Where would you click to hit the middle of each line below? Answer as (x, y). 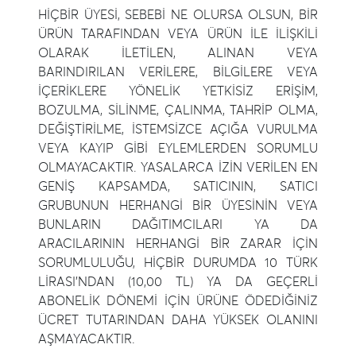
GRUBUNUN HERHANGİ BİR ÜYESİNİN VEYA (178, 206)
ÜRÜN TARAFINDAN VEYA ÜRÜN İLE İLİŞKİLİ (178, 34)
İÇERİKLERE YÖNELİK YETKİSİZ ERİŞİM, (178, 91)
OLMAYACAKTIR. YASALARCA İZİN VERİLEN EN (178, 168)
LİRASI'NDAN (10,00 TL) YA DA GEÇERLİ (178, 282)
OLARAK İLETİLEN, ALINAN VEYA (178, 53)
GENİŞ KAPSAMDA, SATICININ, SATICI (178, 187)
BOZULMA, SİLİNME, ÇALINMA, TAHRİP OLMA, (178, 110)
